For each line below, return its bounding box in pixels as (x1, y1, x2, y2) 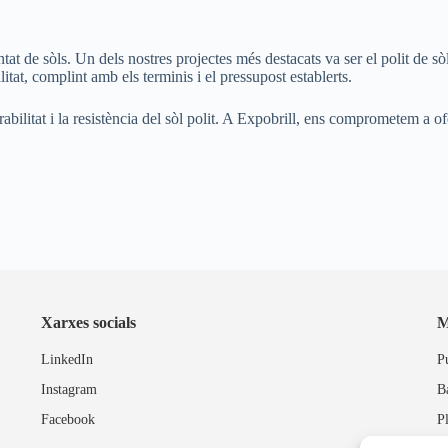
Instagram (40, 381, 97, 397)
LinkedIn (40, 351, 93, 367)
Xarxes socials (40, 313, 136, 331)
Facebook (40, 411, 95, 427)
